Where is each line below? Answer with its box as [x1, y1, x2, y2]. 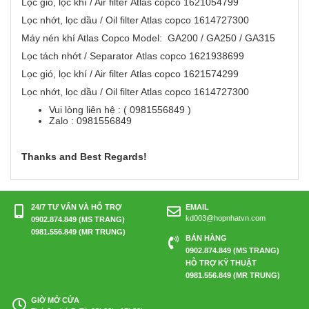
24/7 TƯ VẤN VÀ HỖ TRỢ [31, 203, 121, 212]
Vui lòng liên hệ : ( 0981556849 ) [49, 104, 191, 116]
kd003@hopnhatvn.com [186, 214, 266, 223]
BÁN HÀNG [186, 234, 227, 243]
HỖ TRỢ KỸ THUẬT [186, 259, 257, 268]
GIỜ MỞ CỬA [31, 296, 79, 305]
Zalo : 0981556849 [49, 115, 134, 127]
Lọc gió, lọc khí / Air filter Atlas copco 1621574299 [21, 68, 247, 80]
